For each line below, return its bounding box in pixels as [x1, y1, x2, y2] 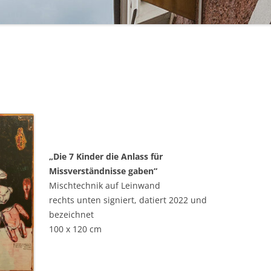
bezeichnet [49, 208, 94, 220]
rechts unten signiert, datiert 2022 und [49, 194, 207, 206]
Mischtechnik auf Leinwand [49, 179, 161, 191]
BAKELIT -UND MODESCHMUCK [109, 14, 207, 23]
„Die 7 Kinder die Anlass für [49, 150, 163, 162]
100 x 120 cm [49, 223, 102, 235]
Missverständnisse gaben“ [49, 165, 158, 177]
